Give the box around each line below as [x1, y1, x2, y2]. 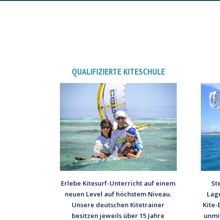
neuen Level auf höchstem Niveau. [65, 190, 172, 199]
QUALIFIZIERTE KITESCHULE [71, 66, 165, 78]
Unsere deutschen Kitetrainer [72, 200, 165, 210]
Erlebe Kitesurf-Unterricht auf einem [61, 179, 176, 188]
